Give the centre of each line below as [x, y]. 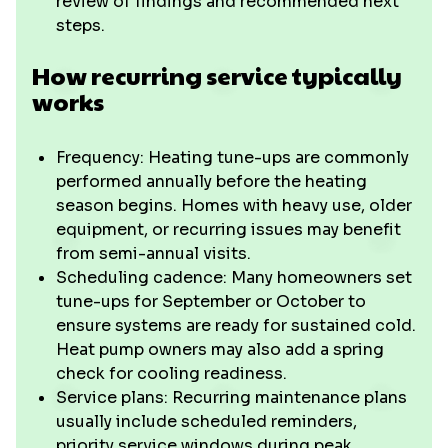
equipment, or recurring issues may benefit [228, 229]
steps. [80, 25]
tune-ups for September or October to [211, 301]
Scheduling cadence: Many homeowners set [234, 277]
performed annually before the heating [211, 181]
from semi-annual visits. [153, 253]
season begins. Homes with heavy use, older [234, 205]
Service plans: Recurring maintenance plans [231, 397]
